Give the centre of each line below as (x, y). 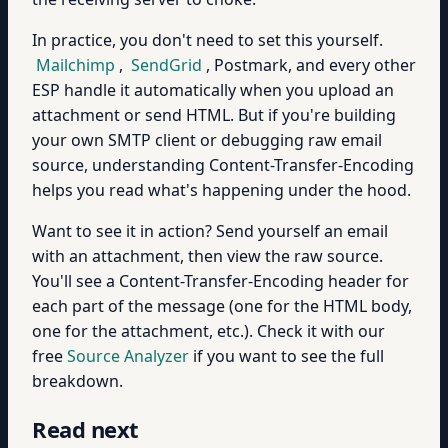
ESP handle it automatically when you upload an (213, 90)
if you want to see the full (286, 356)
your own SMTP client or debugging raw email (207, 140)
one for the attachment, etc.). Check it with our (208, 331)
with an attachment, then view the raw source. (207, 256)
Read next (86, 429)
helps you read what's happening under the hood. (221, 190)
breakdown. (77, 381)
